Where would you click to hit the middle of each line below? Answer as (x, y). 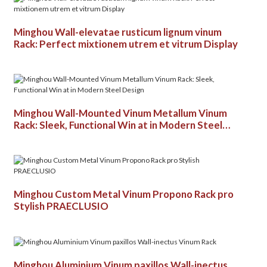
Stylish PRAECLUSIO (61, 206)
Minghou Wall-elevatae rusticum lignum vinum (117, 32)
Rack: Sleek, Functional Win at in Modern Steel (118, 125)
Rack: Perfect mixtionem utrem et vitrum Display (125, 44)
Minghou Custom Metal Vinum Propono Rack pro (123, 194)
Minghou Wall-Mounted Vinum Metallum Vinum (120, 113)
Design (30, 137)
